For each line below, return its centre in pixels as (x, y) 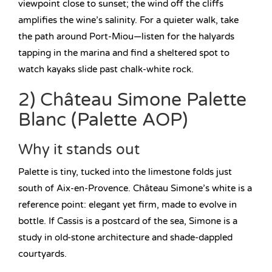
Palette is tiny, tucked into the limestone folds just (125, 172)
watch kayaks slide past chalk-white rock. (106, 70)
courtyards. (42, 254)
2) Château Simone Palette (132, 100)
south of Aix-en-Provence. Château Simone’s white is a (135, 189)
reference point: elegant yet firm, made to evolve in (127, 205)
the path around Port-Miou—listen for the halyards (126, 37)
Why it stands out (79, 150)
